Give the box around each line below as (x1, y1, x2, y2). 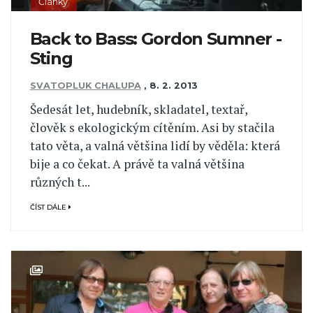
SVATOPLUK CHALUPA (29, 80, 141, 91)
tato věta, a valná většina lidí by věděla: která (29, 138, 280, 154)
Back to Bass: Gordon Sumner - (29, 29, 282, 50)
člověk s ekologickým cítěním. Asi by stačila (29, 119, 275, 136)
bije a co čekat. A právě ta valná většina (29, 156, 245, 173)
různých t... (29, 174, 90, 191)
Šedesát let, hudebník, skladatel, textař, (29, 101, 247, 118)
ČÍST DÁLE (29, 203, 68, 211)
